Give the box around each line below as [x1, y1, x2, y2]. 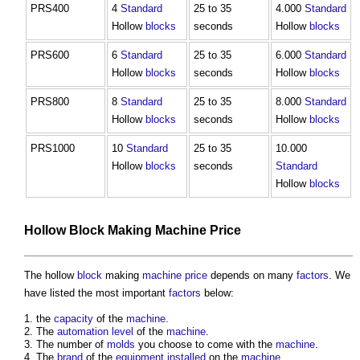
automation [57, 325, 108, 337]
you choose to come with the [135, 337, 276, 350]
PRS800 [31, 95, 69, 108]
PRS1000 [31, 141, 75, 154]
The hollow [24, 268, 77, 281]
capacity [54, 312, 93, 325]
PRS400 [31, 2, 69, 14]
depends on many [207, 268, 297, 281]
